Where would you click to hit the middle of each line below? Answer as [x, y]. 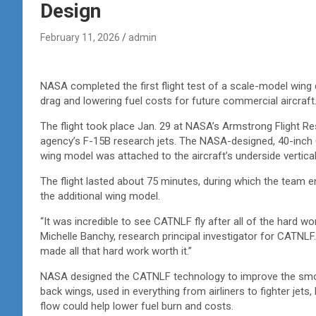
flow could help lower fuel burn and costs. [138, 306]
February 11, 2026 [80, 37]
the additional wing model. [102, 196]
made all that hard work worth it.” [117, 251]
